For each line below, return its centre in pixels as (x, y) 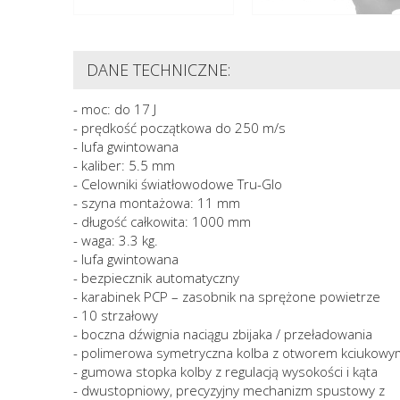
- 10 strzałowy (116, 315)
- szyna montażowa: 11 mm (157, 202)
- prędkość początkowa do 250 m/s (179, 127)
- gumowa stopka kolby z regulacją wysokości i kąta (225, 371)
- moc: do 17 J (115, 108)
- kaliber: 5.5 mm (124, 165)
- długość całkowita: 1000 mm (162, 221)
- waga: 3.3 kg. (116, 240)
